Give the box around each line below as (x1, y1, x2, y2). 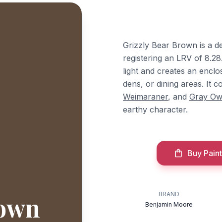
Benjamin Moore (145, 201, 193, 208)
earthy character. (123, 105, 188, 114)
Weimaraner (123, 92, 168, 102)
